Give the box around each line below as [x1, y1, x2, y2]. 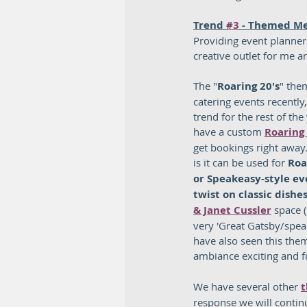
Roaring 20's [217, 79, 280, 93]
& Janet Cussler [193, 203, 271, 217]
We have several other [193, 280, 301, 293]
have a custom [193, 125, 265, 138]
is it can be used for [193, 156, 288, 169]
